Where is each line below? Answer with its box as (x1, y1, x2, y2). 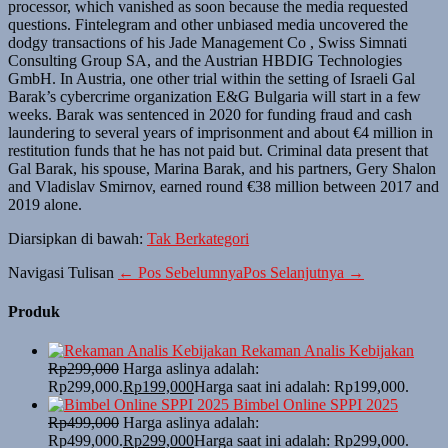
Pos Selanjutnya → (243, 263, 364, 281)
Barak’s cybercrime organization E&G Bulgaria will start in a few (8, 87, 421, 105)
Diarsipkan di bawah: (8, 229, 143, 247)
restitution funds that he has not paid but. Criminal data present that (8, 141, 428, 159)
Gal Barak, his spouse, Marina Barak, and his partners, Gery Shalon (8, 159, 436, 177)
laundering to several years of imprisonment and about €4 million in (8, 123, 433, 141)
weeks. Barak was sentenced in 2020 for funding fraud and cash (8, 105, 412, 123)
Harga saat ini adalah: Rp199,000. (194, 378, 409, 396)
